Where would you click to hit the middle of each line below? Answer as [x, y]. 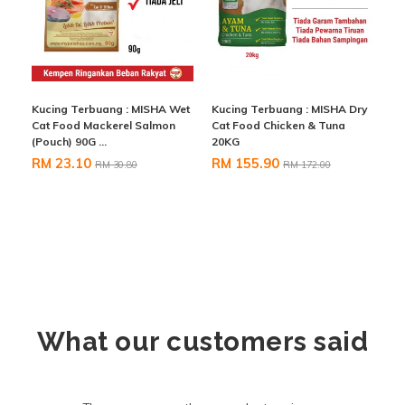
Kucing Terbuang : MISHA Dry [290, 108]
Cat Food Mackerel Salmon [104, 125]
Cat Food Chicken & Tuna [278, 125]
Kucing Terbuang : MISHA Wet [111, 108]
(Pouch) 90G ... [69, 141]
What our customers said [202, 341]
